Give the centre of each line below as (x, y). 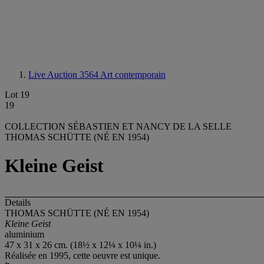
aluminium (24, 234)
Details (18, 202)
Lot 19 (17, 95)
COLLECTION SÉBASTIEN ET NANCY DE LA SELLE (118, 126)
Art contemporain (133, 75)
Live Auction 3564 (64, 75)
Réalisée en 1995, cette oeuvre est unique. (82, 255)
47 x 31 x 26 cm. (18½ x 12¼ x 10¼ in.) (80, 245)
